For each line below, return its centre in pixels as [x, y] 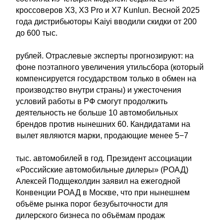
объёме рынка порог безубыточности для [92, 204]
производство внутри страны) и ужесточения [99, 90]
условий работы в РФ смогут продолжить [92, 101]
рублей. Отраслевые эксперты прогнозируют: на [105, 56]
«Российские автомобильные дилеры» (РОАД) [102, 170]
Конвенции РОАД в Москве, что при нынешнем [103, 193]
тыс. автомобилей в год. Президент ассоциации [104, 158]
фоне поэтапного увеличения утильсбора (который [110, 67]
